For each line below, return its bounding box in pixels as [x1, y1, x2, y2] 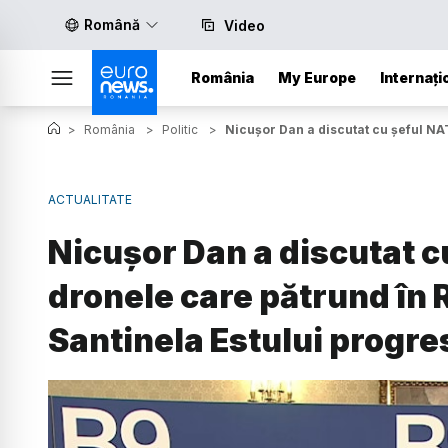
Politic [162, 122, 198, 137]
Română [84, 16, 140, 33]
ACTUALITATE [48, 192, 132, 207]
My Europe [278, 69, 356, 86]
